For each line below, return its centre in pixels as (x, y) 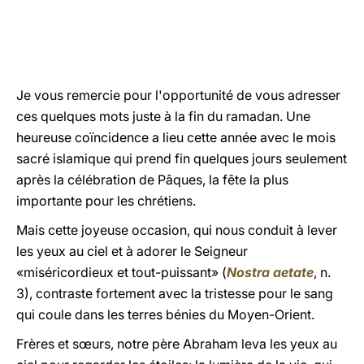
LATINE (279, 27)
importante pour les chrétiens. (106, 201)
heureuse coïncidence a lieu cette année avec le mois (176, 137)
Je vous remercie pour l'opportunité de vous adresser (178, 95)
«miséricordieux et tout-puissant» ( (121, 272)
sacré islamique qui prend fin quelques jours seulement (182, 158)
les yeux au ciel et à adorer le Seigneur (132, 251)
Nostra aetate (270, 272)
